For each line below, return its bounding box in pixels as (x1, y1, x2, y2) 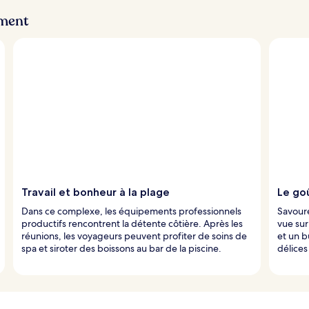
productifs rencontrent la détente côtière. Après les (21, 217, 243, 230)
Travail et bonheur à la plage (21, 185, 170, 199)
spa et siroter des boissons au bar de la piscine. (21, 241, 221, 255)
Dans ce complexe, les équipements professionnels (21, 204, 241, 217)
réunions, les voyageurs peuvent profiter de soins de (21, 229, 247, 242)
